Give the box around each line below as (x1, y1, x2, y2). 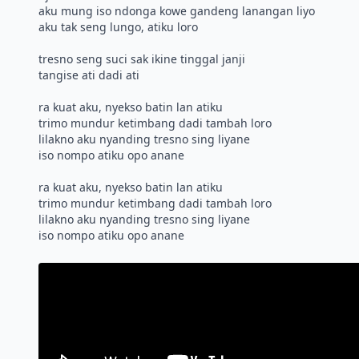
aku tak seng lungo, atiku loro (38, 19, 198, 34)
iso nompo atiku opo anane (38, 147, 184, 163)
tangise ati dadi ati (38, 67, 139, 83)
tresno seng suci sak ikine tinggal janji (38, 51, 245, 67)
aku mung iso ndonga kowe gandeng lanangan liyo (38, 3, 315, 18)
